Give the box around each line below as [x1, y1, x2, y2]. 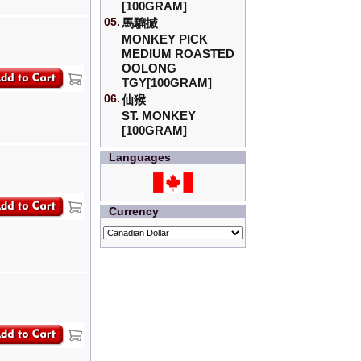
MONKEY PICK [122, 32, 209, 47]
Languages [109, 151, 172, 164]
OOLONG [122, 61, 177, 76]
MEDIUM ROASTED [122, 47, 235, 61]
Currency [109, 205, 160, 218]
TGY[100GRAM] [122, 76, 213, 90]
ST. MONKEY [122, 109, 197, 123]
